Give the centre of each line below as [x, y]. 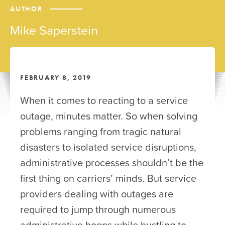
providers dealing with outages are [97, 194]
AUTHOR [26, 9]
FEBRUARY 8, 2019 [56, 77]
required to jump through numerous [98, 209]
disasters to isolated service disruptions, [108, 147]
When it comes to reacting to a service [104, 100]
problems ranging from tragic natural [101, 131]
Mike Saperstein [54, 30]
